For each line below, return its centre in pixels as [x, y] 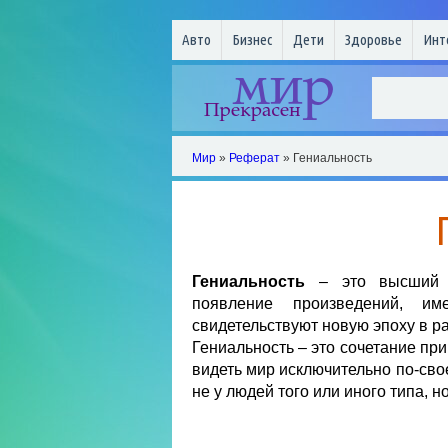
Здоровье [373, 39]
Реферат [254, 158]
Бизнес [252, 39]
